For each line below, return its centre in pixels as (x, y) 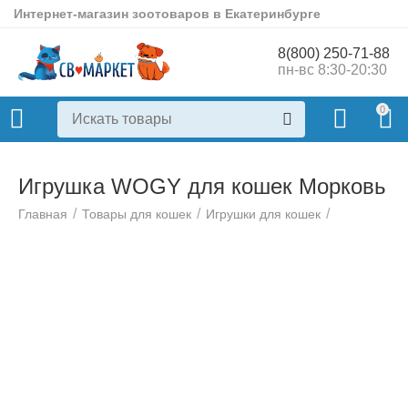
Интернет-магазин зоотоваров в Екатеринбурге (168, 14)
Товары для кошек (137, 214)
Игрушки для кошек (264, 214)
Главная (43, 214)
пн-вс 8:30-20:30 (332, 70)
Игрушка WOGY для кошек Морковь (202, 186)
